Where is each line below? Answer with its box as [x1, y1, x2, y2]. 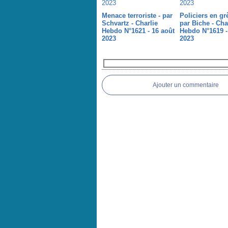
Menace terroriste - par [101, 12, 173, 19]
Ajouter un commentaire [152, 81, 219, 89]
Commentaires [104, 60, 150, 67]
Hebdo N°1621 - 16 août [101, 27, 175, 35]
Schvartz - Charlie [101, 19, 158, 27]
